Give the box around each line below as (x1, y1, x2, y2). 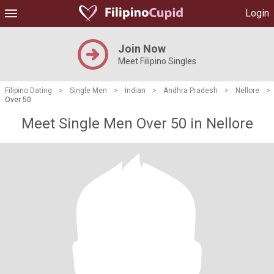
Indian (125, 86, 146, 95)
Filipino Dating (5, 86, 52, 95)
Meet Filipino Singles (118, 56, 196, 66)
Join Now (118, 42, 166, 55)
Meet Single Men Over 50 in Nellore (21, 115, 253, 132)
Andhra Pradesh (163, 86, 218, 95)
